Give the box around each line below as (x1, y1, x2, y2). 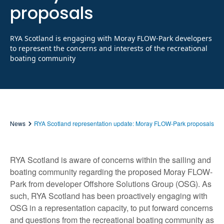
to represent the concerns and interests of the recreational (10, 43, 207, 53)
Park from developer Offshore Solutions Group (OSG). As (10, 177, 211, 189)
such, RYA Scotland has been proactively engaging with (10, 189, 207, 201)
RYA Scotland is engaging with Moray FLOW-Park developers (10, 33, 212, 43)
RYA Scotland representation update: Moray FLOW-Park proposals (34, 118, 214, 127)
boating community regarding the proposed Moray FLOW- (10, 165, 212, 177)
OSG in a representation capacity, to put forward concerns (10, 201, 213, 213)
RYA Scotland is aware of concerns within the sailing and (10, 153, 211, 165)
